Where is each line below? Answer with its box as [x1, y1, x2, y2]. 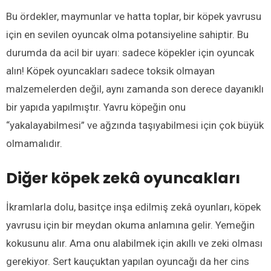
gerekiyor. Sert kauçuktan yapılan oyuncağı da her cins [6, 255, 249, 267]
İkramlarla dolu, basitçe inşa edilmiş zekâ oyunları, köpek [6, 200, 261, 213]
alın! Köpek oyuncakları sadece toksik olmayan [6, 64, 215, 77]
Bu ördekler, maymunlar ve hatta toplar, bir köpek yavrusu [6, 10, 261, 22]
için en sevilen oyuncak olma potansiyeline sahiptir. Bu [6, 28, 249, 41]
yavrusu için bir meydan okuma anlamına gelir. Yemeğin [6, 218, 255, 231]
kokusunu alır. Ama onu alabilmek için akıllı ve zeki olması [6, 237, 263, 249]
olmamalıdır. [6, 137, 62, 149]
